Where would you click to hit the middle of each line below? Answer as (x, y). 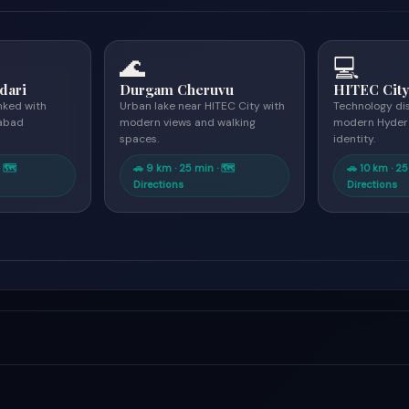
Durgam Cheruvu (176, 89)
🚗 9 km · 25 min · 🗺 (184, 168)
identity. (355, 139)
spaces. (139, 139)
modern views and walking (187, 122)
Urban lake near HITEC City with (202, 106)
